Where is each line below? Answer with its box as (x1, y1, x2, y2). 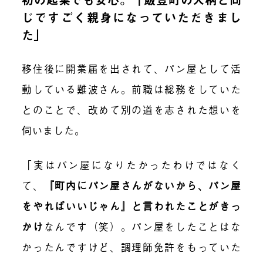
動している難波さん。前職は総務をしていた (22, 81, 241, 96)
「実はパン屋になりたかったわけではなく (22, 157, 241, 172)
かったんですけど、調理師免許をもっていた (22, 239, 241, 254)
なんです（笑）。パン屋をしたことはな (43, 218, 241, 234)
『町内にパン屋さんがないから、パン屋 (43, 177, 241, 193)
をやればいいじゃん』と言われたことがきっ (22, 198, 241, 213)
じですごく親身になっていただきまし (22, 8, 241, 26)
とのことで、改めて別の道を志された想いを (22, 102, 241, 117)
